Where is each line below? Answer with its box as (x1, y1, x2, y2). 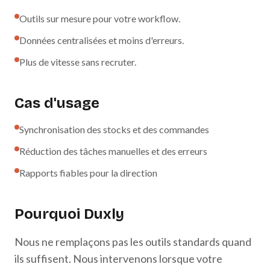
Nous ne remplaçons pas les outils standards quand (14, 235, 251, 248)
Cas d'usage (14, 95, 99, 111)
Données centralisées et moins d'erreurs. (19, 34, 184, 46)
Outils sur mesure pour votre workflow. (19, 13, 180, 24)
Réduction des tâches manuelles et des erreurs (19, 145, 207, 157)
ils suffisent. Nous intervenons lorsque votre (14, 252, 222, 265)
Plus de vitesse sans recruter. (19, 56, 136, 67)
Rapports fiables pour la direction (19, 167, 157, 178)
